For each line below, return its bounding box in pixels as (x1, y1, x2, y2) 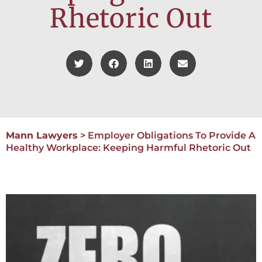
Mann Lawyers (6, 130, 78, 142)
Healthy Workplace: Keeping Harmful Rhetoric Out (6, 142, 251, 154)
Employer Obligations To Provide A (88, 130, 256, 142)
